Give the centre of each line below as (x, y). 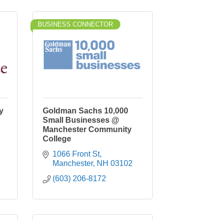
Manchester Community (87, 129)
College (57, 139)
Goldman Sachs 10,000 (85, 111)
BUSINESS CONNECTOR (75, 24)
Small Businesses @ (81, 120)
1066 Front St (76, 154)
